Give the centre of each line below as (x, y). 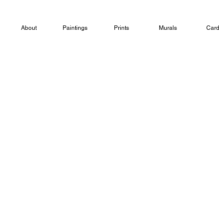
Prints (121, 28)
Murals (168, 28)
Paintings (75, 28)
